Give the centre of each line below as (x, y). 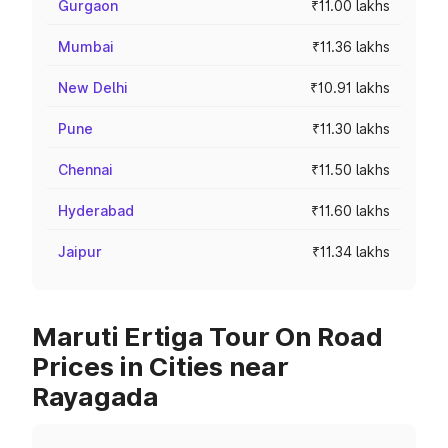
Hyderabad (96, 210)
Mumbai (86, 46)
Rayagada (95, 396)
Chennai (85, 169)
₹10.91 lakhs (350, 87)
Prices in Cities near (160, 366)
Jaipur (80, 251)
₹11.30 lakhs (351, 128)
